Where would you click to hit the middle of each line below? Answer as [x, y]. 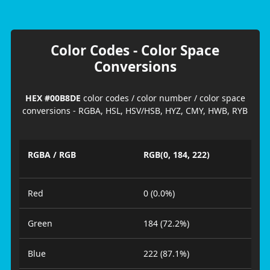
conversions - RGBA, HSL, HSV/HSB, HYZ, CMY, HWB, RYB [135, 110]
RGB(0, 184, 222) [177, 155]
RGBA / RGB [52, 155]
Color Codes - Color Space [135, 50]
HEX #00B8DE [53, 98]
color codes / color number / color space [163, 98]
